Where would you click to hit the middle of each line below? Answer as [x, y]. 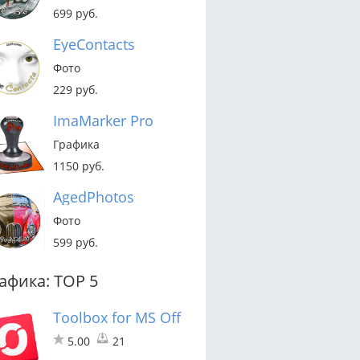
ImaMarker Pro [103, 120]
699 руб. [76, 13]
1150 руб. [79, 166]
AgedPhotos [94, 196]
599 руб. [76, 242]
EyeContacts [94, 44]
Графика [76, 144]
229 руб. [76, 89]
